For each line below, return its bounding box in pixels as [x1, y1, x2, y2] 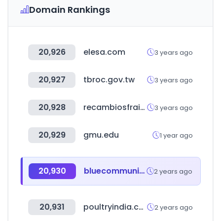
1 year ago [160, 130, 193, 140]
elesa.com [83, 46, 125, 58]
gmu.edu [83, 129, 119, 141]
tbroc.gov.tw [83, 74, 135, 85]
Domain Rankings [29, 3, 110, 16]
